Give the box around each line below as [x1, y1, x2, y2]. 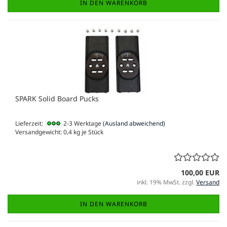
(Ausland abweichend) [103, 119, 165, 128]
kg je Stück [72, 128, 103, 137]
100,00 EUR [181, 168, 219, 178]
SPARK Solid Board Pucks [15, 94, 99, 104]
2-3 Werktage [62, 119, 101, 128]
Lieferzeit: [15, 119, 45, 128]
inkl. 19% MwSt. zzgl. [137, 178, 196, 187]
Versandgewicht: [15, 128, 63, 137]
